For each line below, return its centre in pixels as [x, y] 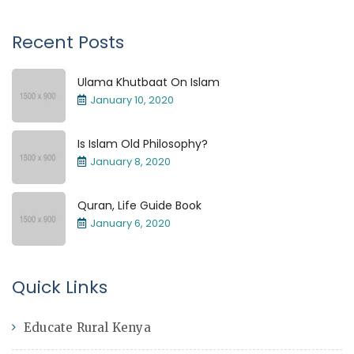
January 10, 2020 [132, 100]
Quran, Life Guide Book [139, 206]
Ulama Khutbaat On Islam [149, 83]
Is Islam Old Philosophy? [143, 144]
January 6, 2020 [130, 224]
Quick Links [60, 288]
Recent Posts [68, 43]
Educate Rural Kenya [87, 328]
